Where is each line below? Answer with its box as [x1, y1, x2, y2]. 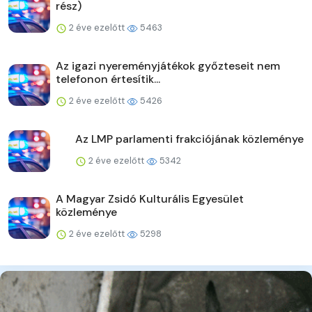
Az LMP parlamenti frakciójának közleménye [75, 132, 304, 147]
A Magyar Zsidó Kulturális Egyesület [56, 192, 244, 207]
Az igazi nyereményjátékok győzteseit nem [56, 58, 280, 74]
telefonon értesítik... [56, 72, 160, 87]
